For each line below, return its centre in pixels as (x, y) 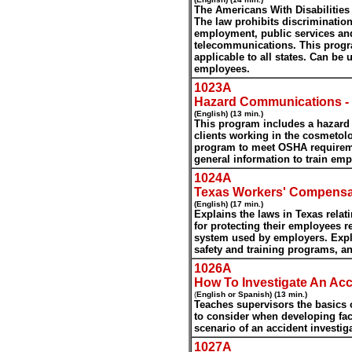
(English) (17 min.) (229, 204)
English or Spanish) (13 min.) (252, 294)
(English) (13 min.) (229, 114)
